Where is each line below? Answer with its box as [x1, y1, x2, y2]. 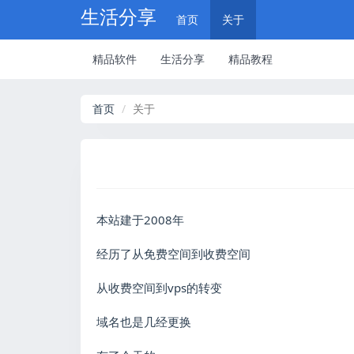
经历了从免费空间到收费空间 [96, 246, 250, 262]
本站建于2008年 [96, 212, 184, 228]
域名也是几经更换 [96, 314, 191, 330]
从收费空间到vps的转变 [96, 280, 222, 296]
